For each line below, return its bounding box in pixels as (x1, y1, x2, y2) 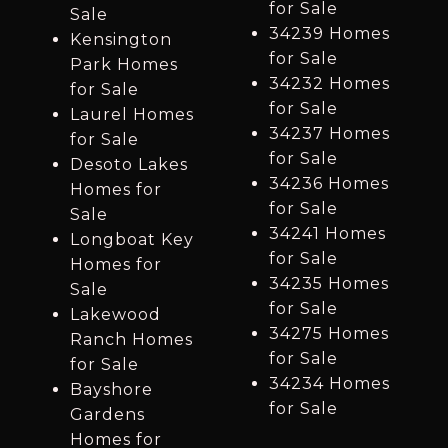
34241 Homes (268, 224, 386, 244)
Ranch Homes (69, 330, 193, 350)
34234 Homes (268, 374, 390, 394)
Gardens (69, 405, 145, 425)
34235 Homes (268, 274, 389, 294)
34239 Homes (268, 24, 390, 44)
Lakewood (69, 305, 161, 325)
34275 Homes (268, 324, 389, 344)
